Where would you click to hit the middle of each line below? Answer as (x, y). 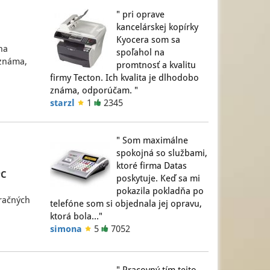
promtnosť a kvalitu (156, 65)
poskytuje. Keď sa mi (159, 178)
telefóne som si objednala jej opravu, (126, 204)
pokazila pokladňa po (160, 191)
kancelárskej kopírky (158, 27)
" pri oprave (141, 14)
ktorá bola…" (77, 216)
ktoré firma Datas (152, 166)
